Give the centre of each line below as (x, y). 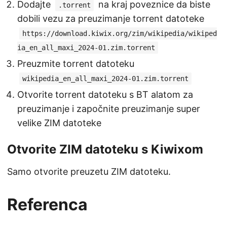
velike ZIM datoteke (59, 123)
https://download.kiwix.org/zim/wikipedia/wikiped (120, 33)
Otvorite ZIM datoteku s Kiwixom (105, 149)
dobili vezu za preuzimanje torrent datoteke (111, 18)
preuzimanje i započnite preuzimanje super (109, 108)
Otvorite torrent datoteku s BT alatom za (105, 94)
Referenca (47, 204)
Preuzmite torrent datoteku (76, 63)
